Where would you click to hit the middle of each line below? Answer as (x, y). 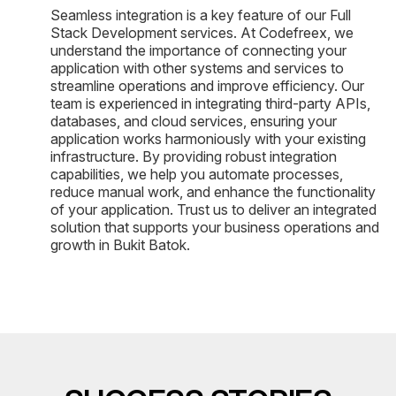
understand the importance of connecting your (198, 50)
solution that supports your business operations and (215, 227)
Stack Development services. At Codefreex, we (202, 32)
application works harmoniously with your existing (208, 138)
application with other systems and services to (197, 68)
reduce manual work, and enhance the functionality (213, 191)
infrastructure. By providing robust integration (194, 156)
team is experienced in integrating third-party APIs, (210, 103)
